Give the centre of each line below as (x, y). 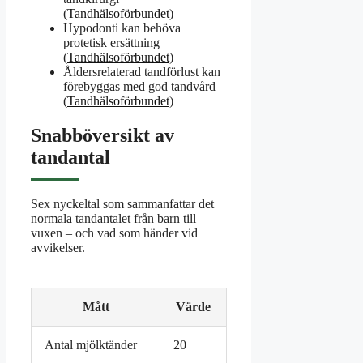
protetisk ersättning (111, 42)
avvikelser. (58, 247)
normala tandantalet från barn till (113, 218)
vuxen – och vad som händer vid (114, 233)
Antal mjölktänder (91, 344)
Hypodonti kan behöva (122, 28)
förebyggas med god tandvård (139, 86)
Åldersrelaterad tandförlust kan (142, 71)
